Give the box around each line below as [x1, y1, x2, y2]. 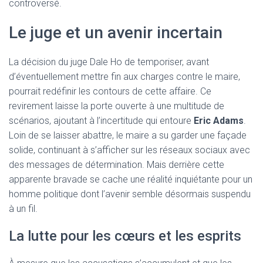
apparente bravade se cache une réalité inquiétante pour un [9, 174, 252, 185]
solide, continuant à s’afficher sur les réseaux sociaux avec [9, 144, 250, 156]
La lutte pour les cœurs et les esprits [9, 228, 241, 244]
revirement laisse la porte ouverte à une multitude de [9, 100, 224, 112]
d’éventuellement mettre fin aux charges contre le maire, [9, 71, 240, 82]
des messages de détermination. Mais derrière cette [9, 159, 224, 170]
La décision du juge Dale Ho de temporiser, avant [9, 56, 209, 68]
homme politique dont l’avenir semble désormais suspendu [9, 188, 251, 200]
